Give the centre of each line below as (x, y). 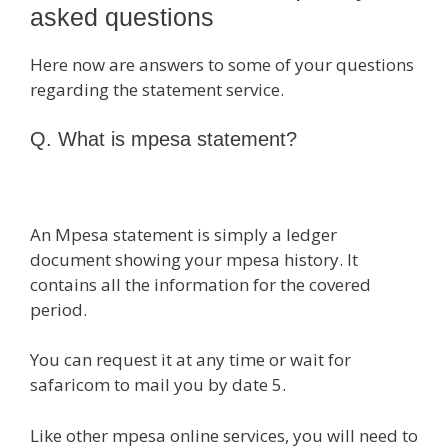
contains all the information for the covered (200, 284)
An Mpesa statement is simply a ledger (183, 234)
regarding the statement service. (157, 89)
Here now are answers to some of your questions (222, 64)
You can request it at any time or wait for (190, 360)
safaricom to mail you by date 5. (158, 385)
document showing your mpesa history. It (194, 259)
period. (58, 309)
